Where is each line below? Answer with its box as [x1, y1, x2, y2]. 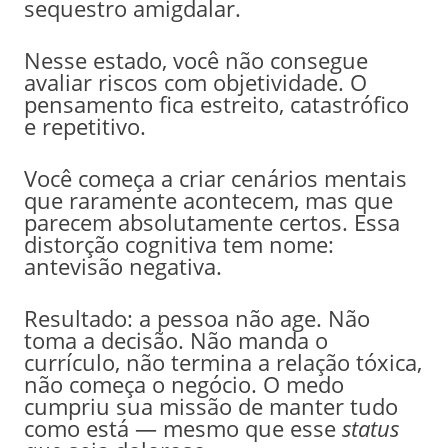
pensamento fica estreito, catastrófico [23, 88, 409, 119]
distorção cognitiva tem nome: [23, 228, 334, 259]
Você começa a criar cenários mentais [23, 162, 407, 193]
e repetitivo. [23, 110, 146, 141]
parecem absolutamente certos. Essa [23, 206, 400, 237]
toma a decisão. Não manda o [23, 324, 328, 355]
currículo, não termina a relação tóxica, [23, 346, 422, 377]
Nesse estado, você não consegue [23, 44, 368, 75]
